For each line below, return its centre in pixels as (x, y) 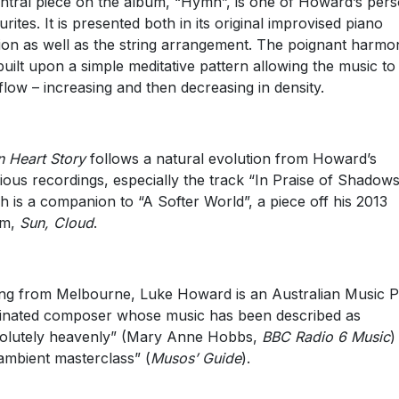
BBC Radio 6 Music (326, 337)
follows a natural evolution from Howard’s (231, 159)
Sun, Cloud (56, 223)
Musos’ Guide (195, 358)
